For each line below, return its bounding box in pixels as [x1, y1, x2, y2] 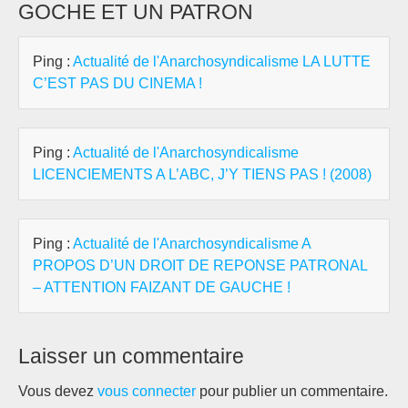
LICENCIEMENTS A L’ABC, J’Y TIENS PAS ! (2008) [33, 166, 372, 182]
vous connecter [97, 382, 196, 399]
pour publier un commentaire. [196, 382, 388, 399]
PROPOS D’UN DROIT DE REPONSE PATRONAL [33, 257, 367, 273]
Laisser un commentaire [18, 343, 244, 368]
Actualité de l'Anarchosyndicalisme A [73, 235, 311, 251]
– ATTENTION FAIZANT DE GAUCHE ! [33, 279, 291, 295]
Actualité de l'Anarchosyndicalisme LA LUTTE [73, 53, 371, 69]
